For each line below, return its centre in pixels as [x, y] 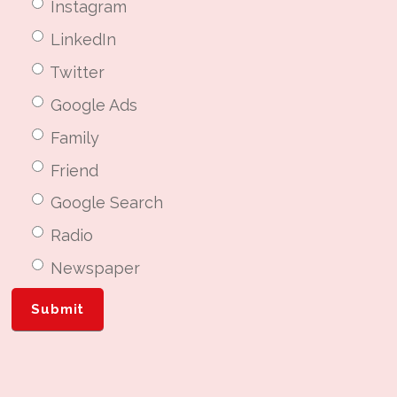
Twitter [78, 73]
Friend [75, 170]
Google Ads [94, 105]
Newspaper [96, 268]
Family [75, 137]
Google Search [107, 203]
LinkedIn [84, 40]
